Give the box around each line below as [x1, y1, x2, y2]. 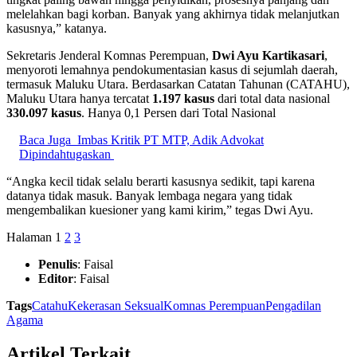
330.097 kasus [6, 106, 81, 120]
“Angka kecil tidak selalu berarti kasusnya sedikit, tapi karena [6, 175, 315, 189]
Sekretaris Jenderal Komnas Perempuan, [6, 49, 212, 63]
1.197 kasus [152, 92, 214, 106]
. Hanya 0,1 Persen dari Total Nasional [81, 106, 276, 120]
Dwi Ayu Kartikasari [212, 49, 324, 63]
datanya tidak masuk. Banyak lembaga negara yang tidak [6, 189, 292, 203]
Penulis [38, 257, 77, 272]
